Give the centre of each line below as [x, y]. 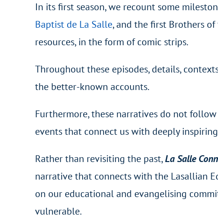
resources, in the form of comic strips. [111, 42]
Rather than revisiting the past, [100, 159]
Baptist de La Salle [73, 24]
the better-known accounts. [92, 87]
